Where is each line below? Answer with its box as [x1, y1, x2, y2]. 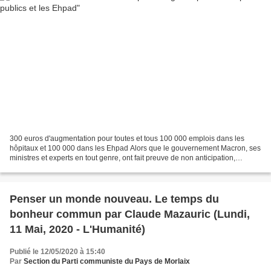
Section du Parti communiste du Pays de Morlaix [24, 256, 190, 266]
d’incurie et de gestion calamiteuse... [10, 163, 129, 172]
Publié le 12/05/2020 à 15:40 [10, 247, 105, 256]
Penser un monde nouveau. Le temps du [10, 192, 219, 205]
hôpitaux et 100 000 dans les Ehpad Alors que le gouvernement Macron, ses [10, 143, 261, 152]
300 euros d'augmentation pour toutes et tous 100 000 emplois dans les [10, 134, 244, 143]
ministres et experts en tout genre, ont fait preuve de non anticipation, [10, 153, 235, 162]
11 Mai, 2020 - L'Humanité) [10, 223, 145, 235]
